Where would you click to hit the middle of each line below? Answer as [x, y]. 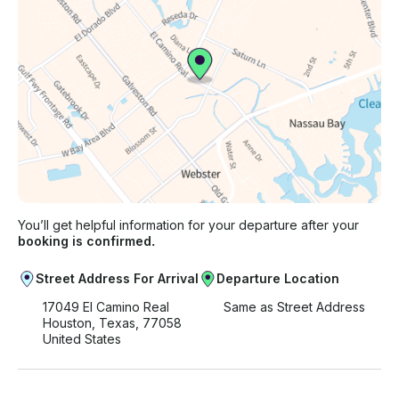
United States [82, 339]
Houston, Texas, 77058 [112, 323]
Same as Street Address [294, 307]
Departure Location [278, 279]
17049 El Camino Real [106, 307]
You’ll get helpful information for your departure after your [188, 225]
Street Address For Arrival [117, 279]
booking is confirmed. [86, 241]
